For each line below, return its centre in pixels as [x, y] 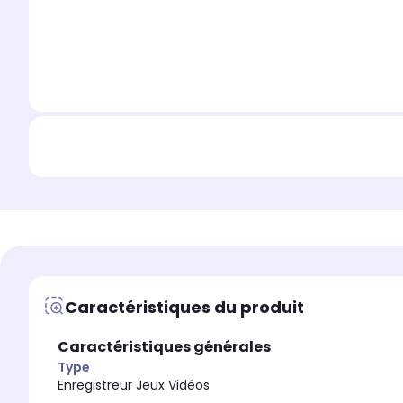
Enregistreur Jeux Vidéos [134, 385]
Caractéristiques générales [164, 347]
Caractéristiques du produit [184, 307]
